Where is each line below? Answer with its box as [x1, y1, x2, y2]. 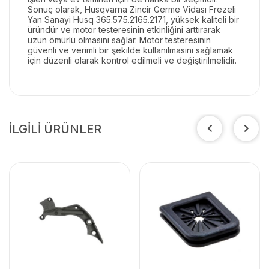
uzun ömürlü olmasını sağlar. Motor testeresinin [28, 34, 211, 45]
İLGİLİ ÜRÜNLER [9, 121, 101, 136]
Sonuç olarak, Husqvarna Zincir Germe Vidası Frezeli [28, 4, 236, 14]
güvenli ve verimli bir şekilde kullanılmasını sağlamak [28, 44, 233, 55]
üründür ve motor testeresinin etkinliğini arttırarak [28, 24, 220, 35]
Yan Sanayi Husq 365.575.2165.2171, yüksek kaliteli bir [28, 14, 239, 25]
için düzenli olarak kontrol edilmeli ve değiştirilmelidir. [28, 55, 237, 65]
